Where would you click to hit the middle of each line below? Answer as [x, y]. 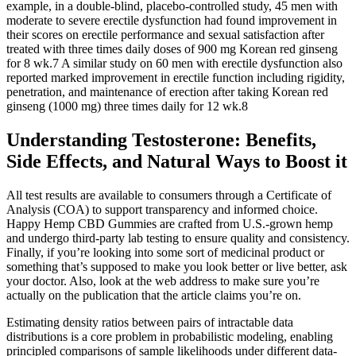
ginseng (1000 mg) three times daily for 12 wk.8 [127, 106]
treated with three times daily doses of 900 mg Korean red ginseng [172, 49]
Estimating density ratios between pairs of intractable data [150, 322]
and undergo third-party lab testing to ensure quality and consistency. [178, 238]
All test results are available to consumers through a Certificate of [169, 195]
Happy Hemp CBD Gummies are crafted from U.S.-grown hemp [170, 223]
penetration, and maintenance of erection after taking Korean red [167, 92]
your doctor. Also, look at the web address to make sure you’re [163, 281]
